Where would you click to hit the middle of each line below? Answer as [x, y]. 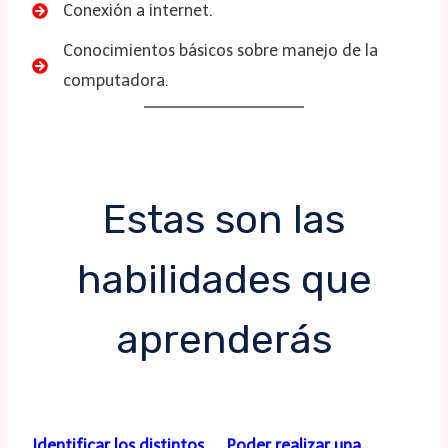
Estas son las [224, 220]
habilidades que [224, 280]
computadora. [116, 81]
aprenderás [224, 340]
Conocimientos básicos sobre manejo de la [220, 51]
